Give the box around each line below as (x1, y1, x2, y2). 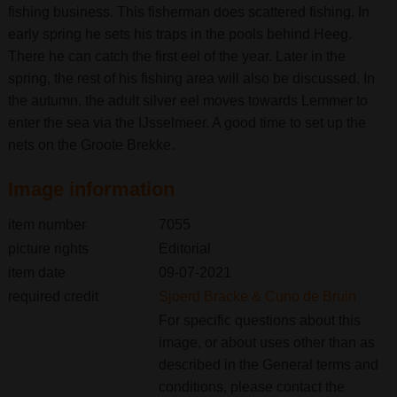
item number (7, 217, 86, 232)
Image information (7, 178, 175, 200)
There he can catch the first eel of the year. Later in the (7, 49, 346, 64)
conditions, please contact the (158, 379, 345, 394)
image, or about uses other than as (158, 335, 375, 350)
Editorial (158, 241, 211, 256)
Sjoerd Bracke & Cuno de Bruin (158, 289, 356, 304)
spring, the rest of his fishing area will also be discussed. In (7, 71, 375, 86)
